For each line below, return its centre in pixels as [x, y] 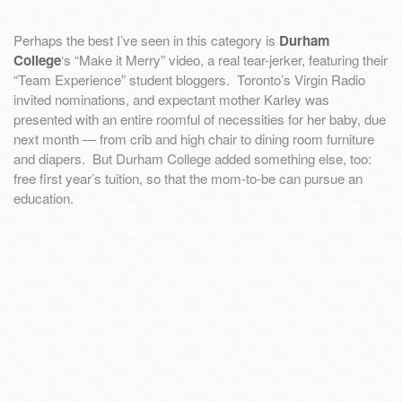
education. [44, 198]
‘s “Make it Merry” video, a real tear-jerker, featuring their [224, 60]
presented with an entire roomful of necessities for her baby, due [200, 119]
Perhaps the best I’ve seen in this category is [146, 40]
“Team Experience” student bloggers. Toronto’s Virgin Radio [189, 80]
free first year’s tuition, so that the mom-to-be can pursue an [188, 179]
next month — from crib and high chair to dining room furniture [194, 139]
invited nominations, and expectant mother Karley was [171, 100]
